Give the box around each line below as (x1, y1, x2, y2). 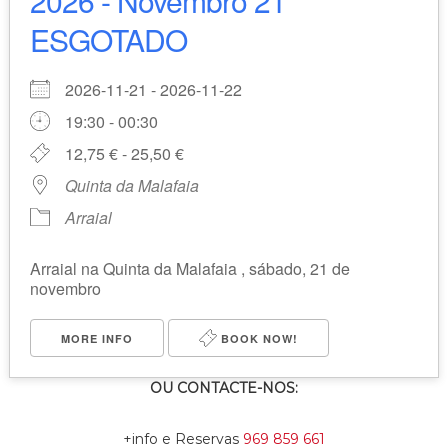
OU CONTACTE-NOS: (150, 378, 298, 397)
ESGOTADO (29, 17, 187, 61)
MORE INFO (60, 330, 133, 346)
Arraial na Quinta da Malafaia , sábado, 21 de (29, 256, 350, 280)
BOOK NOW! (216, 330, 298, 346)
